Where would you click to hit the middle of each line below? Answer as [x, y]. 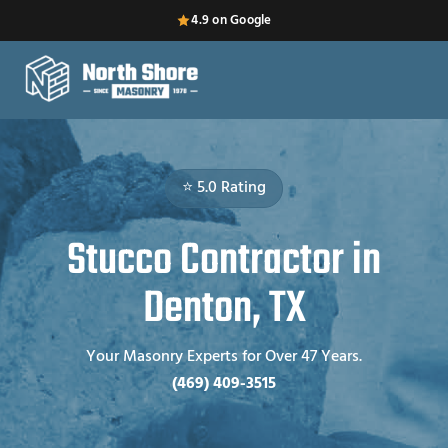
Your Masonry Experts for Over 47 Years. [224, 356]
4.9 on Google [231, 20]
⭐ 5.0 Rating [224, 187]
